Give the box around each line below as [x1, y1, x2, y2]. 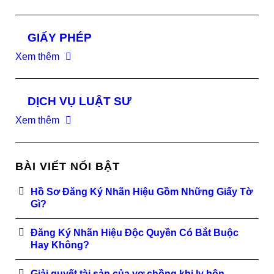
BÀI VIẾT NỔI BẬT [15, 160, 120, 172]
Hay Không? [31, 240, 89, 250]
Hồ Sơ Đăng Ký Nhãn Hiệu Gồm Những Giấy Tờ [31, 187, 253, 197]
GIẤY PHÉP [28, 31, 92, 44]
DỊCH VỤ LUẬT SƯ [28, 95, 131, 108]
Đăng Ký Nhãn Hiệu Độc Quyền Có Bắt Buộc [31, 228, 239, 238]
